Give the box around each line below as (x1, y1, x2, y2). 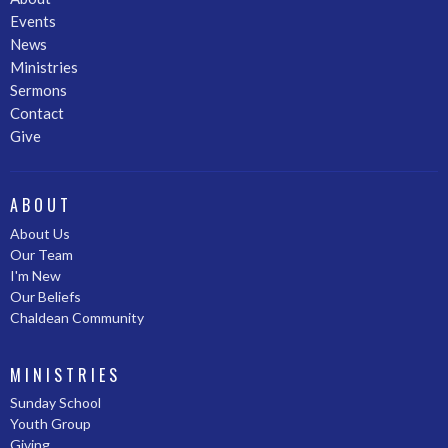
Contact (10, 104, 64, 123)
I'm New (10, 266, 61, 284)
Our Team (10, 245, 73, 263)
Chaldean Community (10, 308, 144, 326)
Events (10, 12, 56, 31)
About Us (10, 224, 70, 242)
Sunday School (10, 394, 101, 412)
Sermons (10, 81, 67, 100)
